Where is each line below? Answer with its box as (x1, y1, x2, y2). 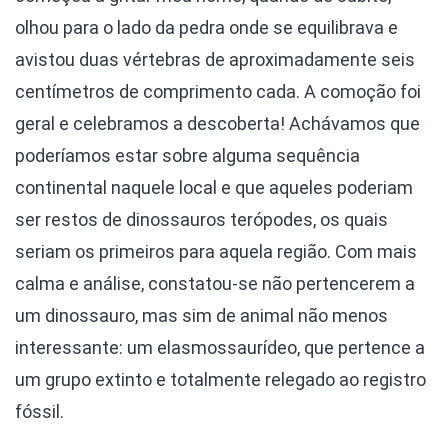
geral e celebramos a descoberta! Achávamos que (15, 113, 420, 135)
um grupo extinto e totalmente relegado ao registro (15, 369, 426, 391)
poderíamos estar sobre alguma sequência (15, 145, 360, 167)
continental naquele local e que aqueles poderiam (15, 177, 413, 199)
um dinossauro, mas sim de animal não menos (15, 305, 388, 327)
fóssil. (15, 401, 64, 423)
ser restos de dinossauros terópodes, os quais (15, 209, 388, 231)
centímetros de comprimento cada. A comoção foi (15, 81, 421, 103)
